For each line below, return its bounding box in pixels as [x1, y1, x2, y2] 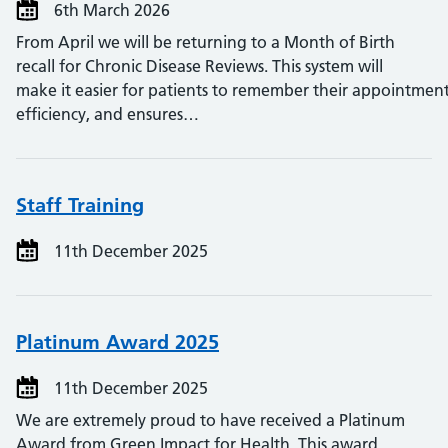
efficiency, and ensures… [16, 104, 199, 124]
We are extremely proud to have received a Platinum [16, 410, 405, 430]
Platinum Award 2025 [16, 330, 219, 354]
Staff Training [16, 193, 144, 217]
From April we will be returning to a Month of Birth [16, 32, 395, 52]
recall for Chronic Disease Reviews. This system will [16, 56, 383, 76]
